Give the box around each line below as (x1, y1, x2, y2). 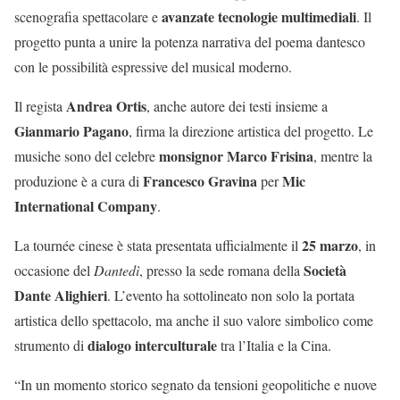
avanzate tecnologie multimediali (162, 5, 356, 27)
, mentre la (313, 146, 372, 165)
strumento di (14, 335, 87, 354)
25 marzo (302, 234, 358, 255)
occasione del (14, 260, 94, 279)
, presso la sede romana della (139, 260, 304, 279)
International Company (14, 195, 157, 216)
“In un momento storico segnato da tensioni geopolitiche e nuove (14, 374, 377, 394)
